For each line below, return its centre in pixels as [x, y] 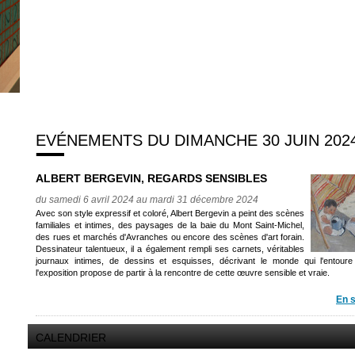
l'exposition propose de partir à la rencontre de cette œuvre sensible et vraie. [183, 273]
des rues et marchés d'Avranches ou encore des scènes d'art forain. [170, 237]
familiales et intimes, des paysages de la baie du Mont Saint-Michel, [170, 225]
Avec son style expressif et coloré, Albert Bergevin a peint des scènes [170, 213]
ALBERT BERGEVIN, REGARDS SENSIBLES [151, 178]
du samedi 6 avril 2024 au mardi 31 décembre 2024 [147, 200]
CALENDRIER [71, 338]
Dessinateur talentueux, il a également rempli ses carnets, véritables [170, 249]
